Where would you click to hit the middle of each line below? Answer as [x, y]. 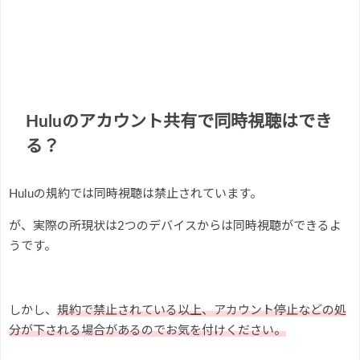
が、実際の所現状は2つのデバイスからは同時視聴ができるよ [175, 227]
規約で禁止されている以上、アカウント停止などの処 [202, 311]
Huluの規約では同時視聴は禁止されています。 [135, 194]
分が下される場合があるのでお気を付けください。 [147, 331]
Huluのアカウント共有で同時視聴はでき [179, 121]
